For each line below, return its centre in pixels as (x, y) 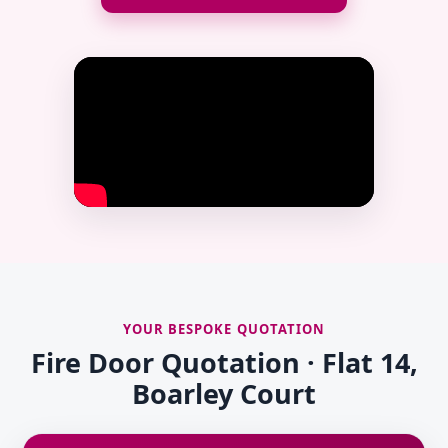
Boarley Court (224, 394)
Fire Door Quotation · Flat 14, (224, 363)
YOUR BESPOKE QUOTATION (224, 329)
